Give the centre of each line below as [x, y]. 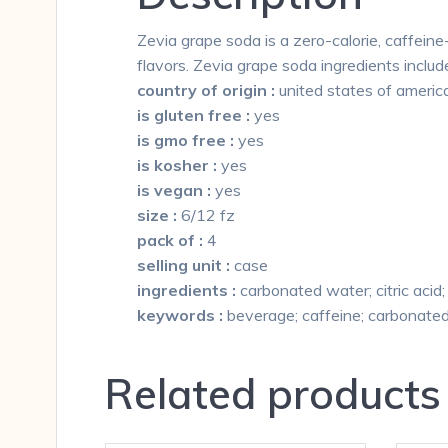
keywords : [182, 315]
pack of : [172, 240]
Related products [273, 394]
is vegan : [176, 190]
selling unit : [185, 265]
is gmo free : [187, 140]
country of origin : [208, 90]
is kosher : [179, 165]
